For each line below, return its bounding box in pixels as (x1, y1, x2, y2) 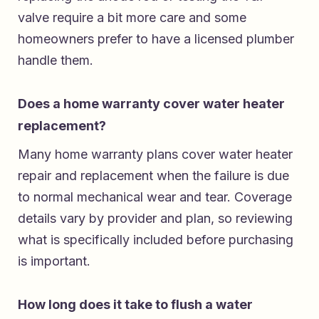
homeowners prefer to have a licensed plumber (18, 31, 294, 46)
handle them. (18, 52, 93, 68)
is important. (18, 253, 90, 268)
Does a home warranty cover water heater (18, 95, 285, 111)
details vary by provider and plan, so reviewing (18, 210, 293, 226)
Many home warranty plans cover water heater (18, 146, 293, 162)
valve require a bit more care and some (18, 9, 246, 25)
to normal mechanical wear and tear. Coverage (18, 189, 292, 204)
